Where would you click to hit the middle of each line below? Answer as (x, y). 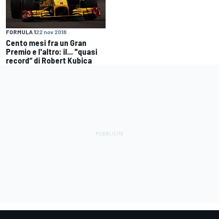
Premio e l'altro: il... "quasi (52, 52)
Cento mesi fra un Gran (46, 43)
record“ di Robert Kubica (49, 60)
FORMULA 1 (21, 32)
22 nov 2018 (51, 32)
